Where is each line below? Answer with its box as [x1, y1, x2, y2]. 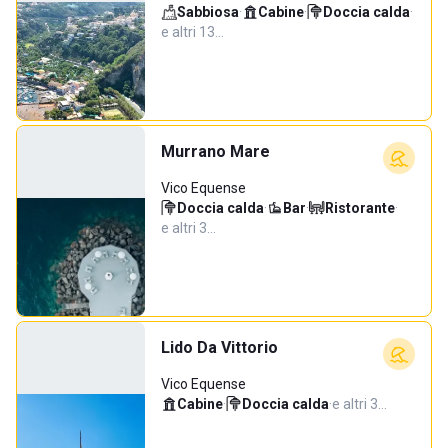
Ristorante [325, 200, 395, 216]
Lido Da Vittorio [161, 338, 278, 357]
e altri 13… [161, 24, 224, 40]
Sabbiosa [177, 4, 239, 20]
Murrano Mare [161, 142, 270, 161]
